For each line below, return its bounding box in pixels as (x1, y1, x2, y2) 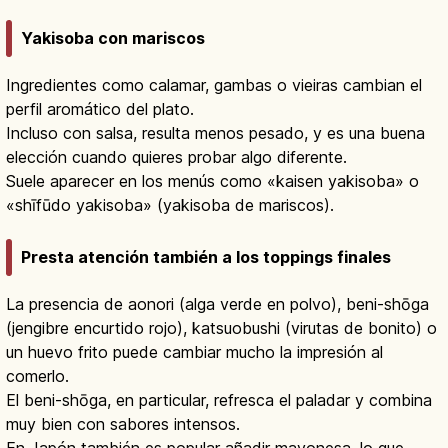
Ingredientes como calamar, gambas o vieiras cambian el (6, 75, 422, 96)
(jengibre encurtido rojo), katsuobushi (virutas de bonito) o (6, 318, 437, 339)
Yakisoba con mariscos (21, 28, 205, 49)
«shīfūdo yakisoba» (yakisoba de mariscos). (6, 195, 334, 216)
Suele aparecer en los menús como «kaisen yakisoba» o (6, 171, 419, 192)
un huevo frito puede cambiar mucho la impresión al (6, 342, 383, 363)
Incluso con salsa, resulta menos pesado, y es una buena (6, 123, 425, 144)
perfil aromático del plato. (6, 99, 194, 120)
